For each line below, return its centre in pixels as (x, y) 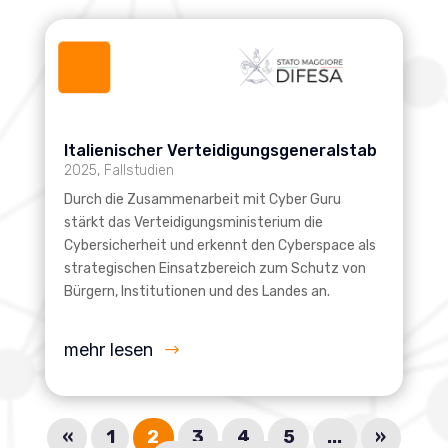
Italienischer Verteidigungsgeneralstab (220, 151)
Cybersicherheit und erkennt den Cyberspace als (219, 246)
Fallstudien (138, 171)
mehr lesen (108, 350)
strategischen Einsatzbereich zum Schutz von (214, 269)
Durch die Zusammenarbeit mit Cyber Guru (202, 200)
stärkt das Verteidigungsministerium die (193, 223)
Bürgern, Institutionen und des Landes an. (196, 292)
